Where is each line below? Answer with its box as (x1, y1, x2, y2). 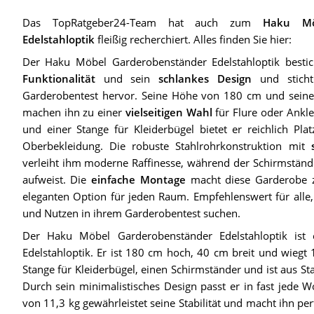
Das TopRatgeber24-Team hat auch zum (22, 15, 264, 29)
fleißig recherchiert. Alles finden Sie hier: (94, 32, 292, 46)
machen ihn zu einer (22, 104, 125, 119)
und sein (95, 71, 159, 86)
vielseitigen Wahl (125, 104, 212, 119)
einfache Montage (91, 172, 186, 186)
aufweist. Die (22, 172, 92, 186)
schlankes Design (158, 71, 252, 86)
